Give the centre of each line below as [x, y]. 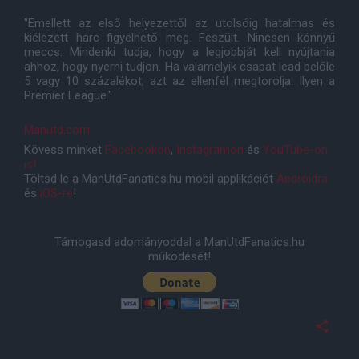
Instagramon [210, 150]
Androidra [302, 179]
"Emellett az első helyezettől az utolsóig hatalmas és [179, 23]
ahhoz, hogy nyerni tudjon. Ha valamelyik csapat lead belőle [179, 67]
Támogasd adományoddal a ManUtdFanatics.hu [179, 242]
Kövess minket [65, 150]
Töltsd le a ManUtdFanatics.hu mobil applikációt [150, 179]
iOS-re [56, 193]
